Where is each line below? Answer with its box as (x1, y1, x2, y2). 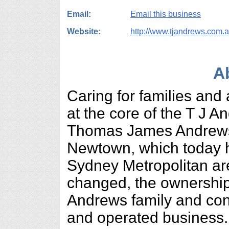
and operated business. (67, 209, 228, 226)
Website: (67, 27, 101, 36)
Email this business (130, 10, 201, 18)
